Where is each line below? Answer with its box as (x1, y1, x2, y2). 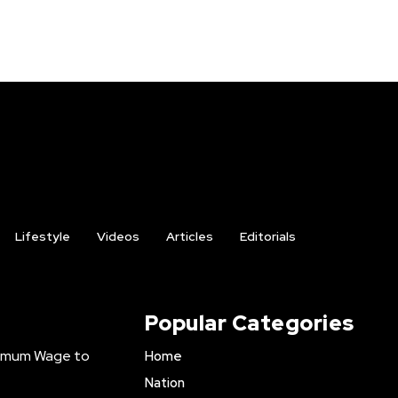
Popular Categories (144, 309, 354, 338)
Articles (165, 228, 213, 245)
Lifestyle (14, 228, 70, 245)
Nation (144, 374, 185, 393)
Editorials (239, 228, 296, 245)
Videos (96, 228, 139, 245)
